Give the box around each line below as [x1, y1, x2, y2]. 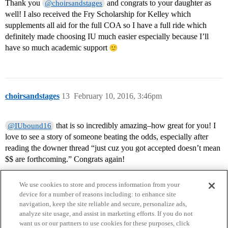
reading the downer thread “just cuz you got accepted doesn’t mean [5, 144, 220, 153]
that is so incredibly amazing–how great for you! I [54, 121, 216, 130]
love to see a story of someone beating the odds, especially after [5, 132, 208, 141]
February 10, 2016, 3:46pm [74, 92, 162, 101]
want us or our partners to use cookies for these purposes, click [19, 219, 190, 227]
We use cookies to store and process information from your [19, 181, 180, 188]
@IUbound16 [8, 122, 52, 130]
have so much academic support [5, 43, 109, 52]
